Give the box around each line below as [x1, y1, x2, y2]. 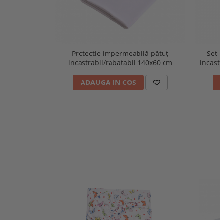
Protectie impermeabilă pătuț [72, 48, 168, 58]
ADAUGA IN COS [80, 77, 136, 87]
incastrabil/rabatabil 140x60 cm [68, 57, 172, 67]
